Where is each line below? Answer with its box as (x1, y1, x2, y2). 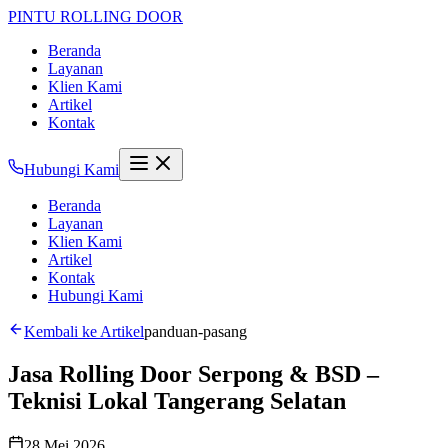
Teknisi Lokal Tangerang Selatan (8, 387, 346, 414)
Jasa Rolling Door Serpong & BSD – (8, 360, 379, 387)
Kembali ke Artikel (24, 323, 144, 340)
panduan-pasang (144, 323, 247, 340)
